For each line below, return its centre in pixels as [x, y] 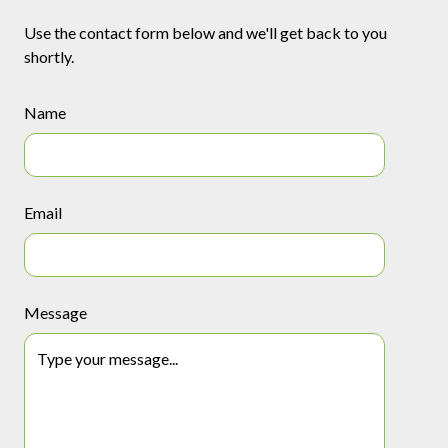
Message [55, 313]
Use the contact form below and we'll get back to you [205, 33]
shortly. [48, 57]
